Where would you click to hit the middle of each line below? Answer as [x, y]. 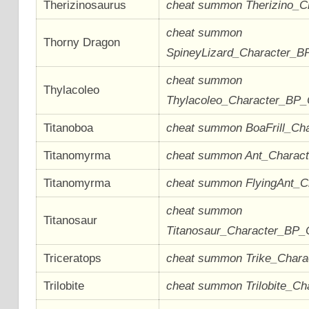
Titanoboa [69, 128]
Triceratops [73, 258]
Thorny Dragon [82, 42]
